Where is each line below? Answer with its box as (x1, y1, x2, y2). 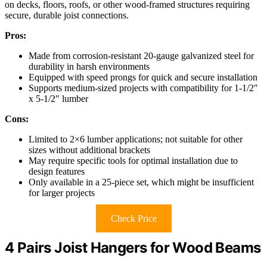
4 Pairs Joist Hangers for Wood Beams (5, 238, 261, 256)
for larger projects (29, 187, 95, 198)
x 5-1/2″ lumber (29, 93, 88, 104)
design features (29, 166, 85, 176)
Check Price (110, 213, 157, 223)
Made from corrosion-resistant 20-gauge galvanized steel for (29, 50, 254, 61)
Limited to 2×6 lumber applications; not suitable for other (29, 133, 243, 144)
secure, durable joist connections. (5, 10, 129, 20)
